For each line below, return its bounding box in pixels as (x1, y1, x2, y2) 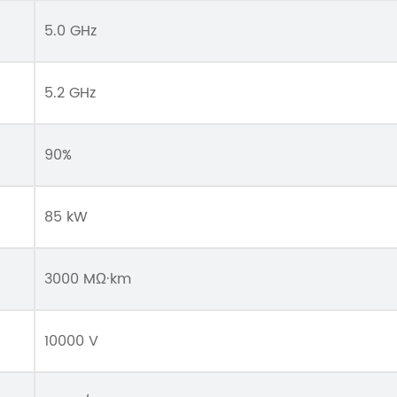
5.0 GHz (44, 19, 97, 43)
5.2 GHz (44, 82, 96, 105)
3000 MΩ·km (44, 268, 131, 291)
